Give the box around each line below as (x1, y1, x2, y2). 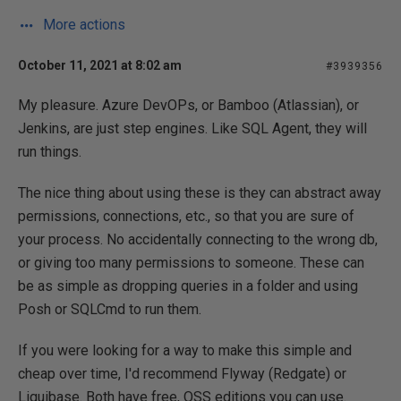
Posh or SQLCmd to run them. (18, 301, 201, 318)
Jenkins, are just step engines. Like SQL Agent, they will (18, 120, 367, 137)
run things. (18, 143, 81, 160)
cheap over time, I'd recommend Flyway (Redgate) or (18, 365, 346, 382)
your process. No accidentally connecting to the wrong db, (18, 231, 378, 248)
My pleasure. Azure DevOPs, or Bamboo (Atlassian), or (18, 97, 359, 114)
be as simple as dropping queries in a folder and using (18, 277, 358, 294)
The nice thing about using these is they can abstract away (18, 184, 381, 201)
